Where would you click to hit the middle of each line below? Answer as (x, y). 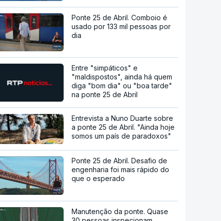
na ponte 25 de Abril (105, 95)
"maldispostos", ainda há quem (122, 77)
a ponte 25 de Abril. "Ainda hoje (123, 127)
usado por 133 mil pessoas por (121, 26)
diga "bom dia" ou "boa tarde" (122, 86)
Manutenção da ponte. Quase (120, 212)
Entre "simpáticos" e (105, 68)
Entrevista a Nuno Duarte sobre (123, 118)
